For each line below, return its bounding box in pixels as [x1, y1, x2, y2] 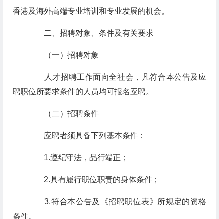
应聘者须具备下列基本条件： [28, 131, 146, 140]
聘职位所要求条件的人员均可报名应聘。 [12, 88, 153, 96]
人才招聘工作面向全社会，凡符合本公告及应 [28, 73, 206, 81]
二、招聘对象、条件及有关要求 [28, 29, 153, 37]
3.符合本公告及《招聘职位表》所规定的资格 [28, 197, 206, 206]
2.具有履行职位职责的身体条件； [28, 175, 160, 184]
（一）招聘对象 [28, 51, 99, 59]
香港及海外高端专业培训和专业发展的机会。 [12, 7, 169, 15]
